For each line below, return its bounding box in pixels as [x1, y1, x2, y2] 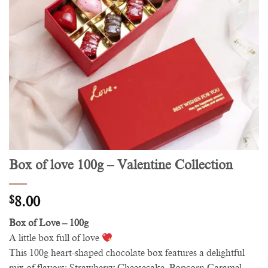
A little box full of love [9, 233, 102, 244]
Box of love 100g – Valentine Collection [9, 157, 233, 173]
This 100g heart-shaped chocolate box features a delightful [9, 248, 245, 259]
